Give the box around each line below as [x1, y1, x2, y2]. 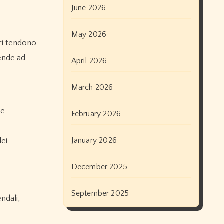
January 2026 [71, 136, 117, 145]
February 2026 [71, 109, 121, 119]
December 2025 [71, 162, 128, 172]
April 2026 [71, 56, 107, 66]
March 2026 [71, 83, 113, 92]
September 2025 [71, 189, 129, 198]
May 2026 [71, 30, 107, 39]
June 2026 [71, 3, 106, 13]
